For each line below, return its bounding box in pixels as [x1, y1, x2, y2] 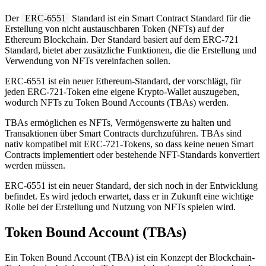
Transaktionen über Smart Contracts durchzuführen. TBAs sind [5, 128, 242, 138]
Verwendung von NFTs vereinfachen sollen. [5, 55, 170, 66]
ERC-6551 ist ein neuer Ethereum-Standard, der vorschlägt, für [5, 75, 241, 86]
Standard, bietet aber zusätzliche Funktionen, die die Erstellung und [5, 45, 256, 55]
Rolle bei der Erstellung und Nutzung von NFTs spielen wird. [5, 201, 236, 212]
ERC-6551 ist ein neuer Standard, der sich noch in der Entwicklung [5, 180, 258, 191]
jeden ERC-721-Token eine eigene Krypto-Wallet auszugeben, [5, 86, 239, 97]
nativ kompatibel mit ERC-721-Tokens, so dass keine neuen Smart [5, 138, 254, 149]
